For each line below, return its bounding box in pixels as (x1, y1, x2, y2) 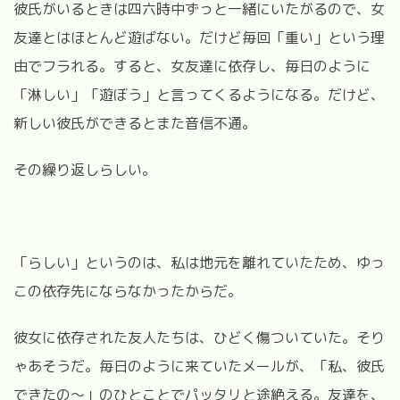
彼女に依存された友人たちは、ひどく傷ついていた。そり (13, 327, 385, 347)
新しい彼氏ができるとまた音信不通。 (13, 112, 256, 133)
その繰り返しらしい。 (13, 159, 156, 179)
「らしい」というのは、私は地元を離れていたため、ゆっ (13, 252, 385, 272)
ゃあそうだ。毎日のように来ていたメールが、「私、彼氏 (13, 355, 385, 376)
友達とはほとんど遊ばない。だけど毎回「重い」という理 (13, 27, 385, 47)
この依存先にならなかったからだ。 (13, 280, 242, 301)
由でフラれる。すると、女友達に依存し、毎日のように (13, 55, 371, 76)
